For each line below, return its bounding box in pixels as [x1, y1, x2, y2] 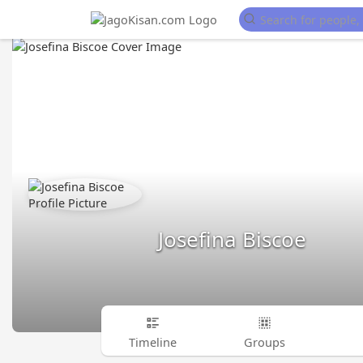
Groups [244, 333, 286, 350]
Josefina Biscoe [158, 224, 306, 254]
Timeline [129, 333, 177, 350]
